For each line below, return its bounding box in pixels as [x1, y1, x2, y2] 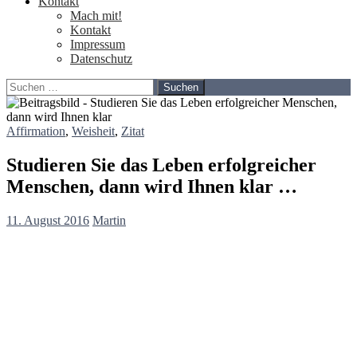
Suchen [6, 77, 43, 92]
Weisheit [72, 124, 115, 138]
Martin [92, 213, 126, 227]
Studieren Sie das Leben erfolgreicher [6, 154, 316, 175]
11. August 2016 [6, 213, 89, 227]
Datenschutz [70, 51, 132, 65]
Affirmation [6, 124, 65, 138]
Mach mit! [70, 8, 122, 22]
